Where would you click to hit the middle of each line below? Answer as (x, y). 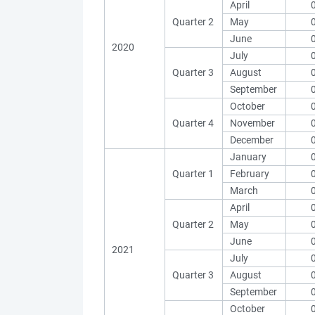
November (252, 123)
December (252, 140)
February (250, 174)
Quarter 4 (193, 123)
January (248, 157)
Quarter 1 (193, 174)
